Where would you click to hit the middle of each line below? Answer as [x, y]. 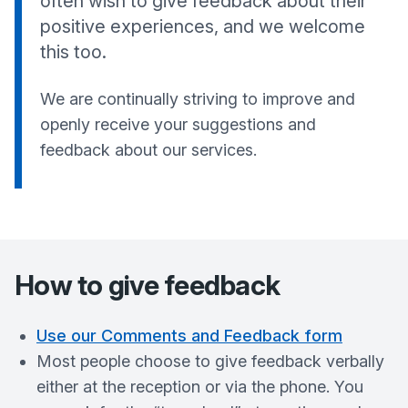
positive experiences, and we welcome [203, 26]
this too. [73, 52]
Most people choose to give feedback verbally [210, 361]
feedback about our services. [148, 150]
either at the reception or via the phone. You [200, 387]
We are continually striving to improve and [198, 99]
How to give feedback [147, 285]
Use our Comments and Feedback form [189, 336]
